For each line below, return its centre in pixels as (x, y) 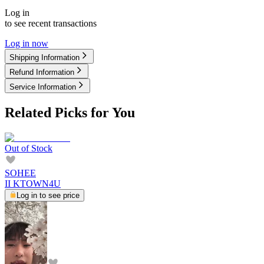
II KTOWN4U (33, 183)
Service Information (43, 87)
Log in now (27, 43)
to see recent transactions (51, 23)
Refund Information (42, 72)
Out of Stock (29, 148)
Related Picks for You (70, 112)
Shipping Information (44, 57)
